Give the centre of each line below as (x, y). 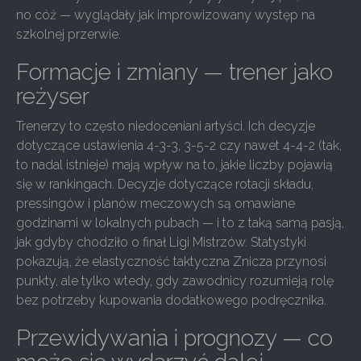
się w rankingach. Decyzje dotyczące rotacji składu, (165, 184)
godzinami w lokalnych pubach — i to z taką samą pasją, (180, 223)
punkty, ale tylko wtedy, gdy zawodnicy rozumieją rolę (175, 281)
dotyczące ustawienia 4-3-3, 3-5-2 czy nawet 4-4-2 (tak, (179, 145)
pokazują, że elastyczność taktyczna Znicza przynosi (171, 261)
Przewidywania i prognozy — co (174, 338)
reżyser (53, 96)
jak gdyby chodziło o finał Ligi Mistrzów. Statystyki (161, 242)
